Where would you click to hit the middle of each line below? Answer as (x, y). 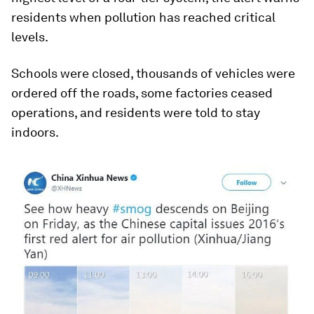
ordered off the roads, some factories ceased (142, 93)
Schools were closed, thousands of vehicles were (153, 73)
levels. (30, 36)
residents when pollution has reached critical (143, 17)
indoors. (35, 132)
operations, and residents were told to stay (136, 112)
